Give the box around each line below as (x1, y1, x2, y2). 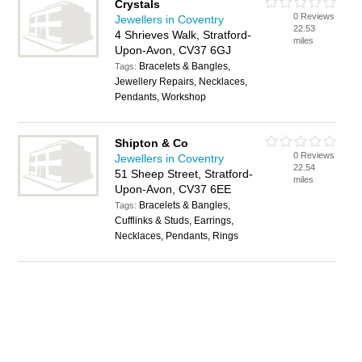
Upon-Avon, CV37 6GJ (115, 44, 232, 57)
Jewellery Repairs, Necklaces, (115, 76, 248, 87)
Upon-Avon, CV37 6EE (115, 183, 232, 196)
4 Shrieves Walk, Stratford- (115, 28, 252, 41)
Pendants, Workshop (115, 91, 207, 103)
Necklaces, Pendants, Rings (115, 230, 239, 242)
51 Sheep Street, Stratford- (115, 167, 254, 180)
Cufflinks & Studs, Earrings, (115, 215, 234, 226)
